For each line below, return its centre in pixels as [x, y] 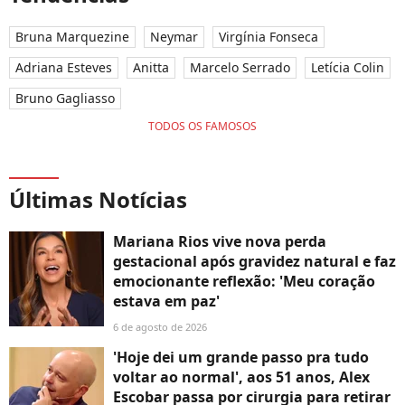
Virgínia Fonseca [268, 37]
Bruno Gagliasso [65, 99]
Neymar [174, 37]
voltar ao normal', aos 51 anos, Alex [241, 377]
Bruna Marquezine [72, 37]
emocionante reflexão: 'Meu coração [244, 282]
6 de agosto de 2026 [160, 327]
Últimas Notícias [98, 200]
